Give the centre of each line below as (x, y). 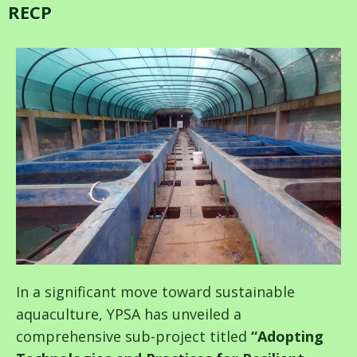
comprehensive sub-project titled (133, 336)
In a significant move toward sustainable (155, 291)
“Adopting (287, 336)
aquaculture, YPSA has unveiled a (129, 314)
